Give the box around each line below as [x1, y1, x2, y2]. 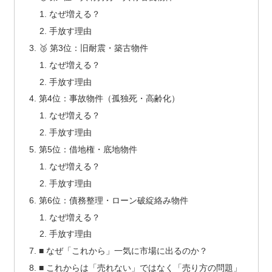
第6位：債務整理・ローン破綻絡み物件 [38, 195, 188, 205]
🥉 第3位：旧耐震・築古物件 [38, 42, 148, 53]
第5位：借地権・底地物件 [38, 144, 137, 155]
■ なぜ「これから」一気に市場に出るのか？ [38, 246, 208, 256]
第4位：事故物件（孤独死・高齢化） [38, 93, 180, 104]
